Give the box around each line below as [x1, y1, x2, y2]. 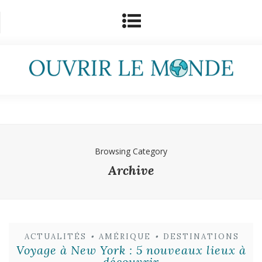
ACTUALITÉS [24, 232, 87, 242]
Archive [108, 162, 154, 179]
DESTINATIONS [163, 232, 239, 242]
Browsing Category [95, 146, 167, 157]
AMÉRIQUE [98, 232, 151, 242]
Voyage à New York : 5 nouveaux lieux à [16, 243, 246, 258]
